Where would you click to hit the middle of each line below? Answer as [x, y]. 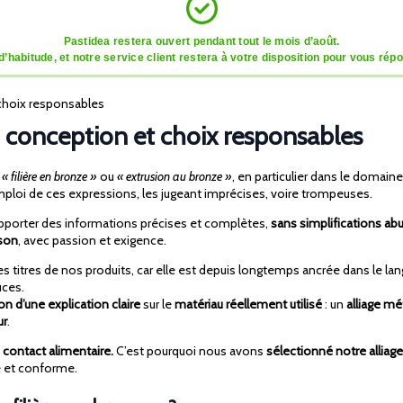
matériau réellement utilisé [248, 304]
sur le [157, 304]
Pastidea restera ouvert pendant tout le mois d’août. [201, 42]
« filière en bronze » [49, 177]
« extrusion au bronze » [175, 177]
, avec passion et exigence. [92, 241]
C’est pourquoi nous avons [190, 351]
